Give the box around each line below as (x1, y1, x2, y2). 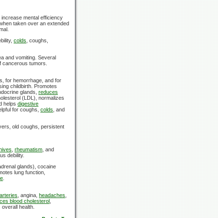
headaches (39, 192, 65, 198)
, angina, (18, 192, 39, 198)
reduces (38, 89, 58, 95)
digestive (18, 100, 38, 107)
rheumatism (15, 146, 42, 152)
